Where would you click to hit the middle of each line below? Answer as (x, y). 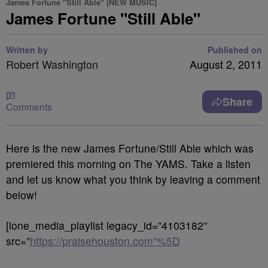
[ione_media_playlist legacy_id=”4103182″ (107, 225)
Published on (235, 50)
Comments (29, 107)
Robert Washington (52, 64)
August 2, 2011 (226, 64)
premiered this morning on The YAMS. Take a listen (128, 164)
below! (22, 195)
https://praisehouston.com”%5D (105, 241)
